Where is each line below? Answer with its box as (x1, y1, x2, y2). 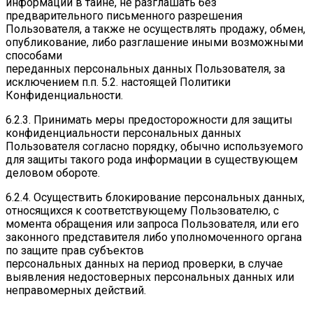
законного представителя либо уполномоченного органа (6, 231, 302, 245)
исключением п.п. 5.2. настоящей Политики (6, 75, 231, 89)
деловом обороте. (6, 166, 100, 180)
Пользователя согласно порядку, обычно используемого (6, 140, 303, 154)
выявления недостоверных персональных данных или (6, 270, 294, 284)
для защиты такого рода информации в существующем (6, 153, 298, 167)
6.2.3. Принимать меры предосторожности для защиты (6, 113, 293, 127)
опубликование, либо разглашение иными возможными (6, 36, 303, 50)
